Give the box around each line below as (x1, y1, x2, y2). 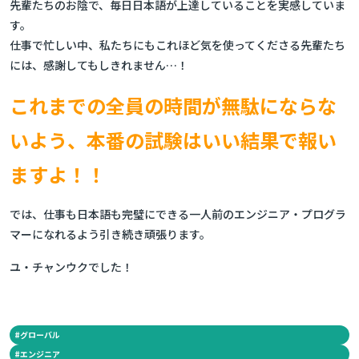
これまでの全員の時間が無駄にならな (10, 91, 337, 119)
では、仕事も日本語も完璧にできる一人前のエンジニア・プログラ (10, 206, 346, 222)
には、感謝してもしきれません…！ (10, 57, 188, 73)
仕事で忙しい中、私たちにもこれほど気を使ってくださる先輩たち (10, 37, 345, 53)
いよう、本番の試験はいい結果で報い (10, 126, 337, 154)
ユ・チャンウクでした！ (10, 259, 133, 275)
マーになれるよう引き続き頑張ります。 (10, 226, 211, 242)
